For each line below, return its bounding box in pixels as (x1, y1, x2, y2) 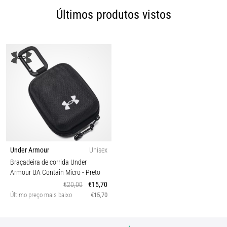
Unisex (89, 145, 107, 155)
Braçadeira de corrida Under (10, 158, 87, 167)
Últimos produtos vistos (56, 7, 171, 22)
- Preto (82, 168, 100, 177)
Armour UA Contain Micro (10, 168, 82, 177)
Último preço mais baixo (10, 191, 72, 199)
